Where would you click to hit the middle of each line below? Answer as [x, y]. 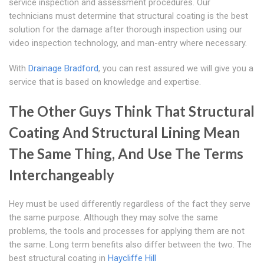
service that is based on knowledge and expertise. [105, 82]
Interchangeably [62, 175]
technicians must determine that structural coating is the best [128, 16]
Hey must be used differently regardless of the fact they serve [130, 204]
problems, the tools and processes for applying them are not [127, 231]
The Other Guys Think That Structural [132, 111]
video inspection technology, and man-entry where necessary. [128, 43]
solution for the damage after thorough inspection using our [126, 30]
